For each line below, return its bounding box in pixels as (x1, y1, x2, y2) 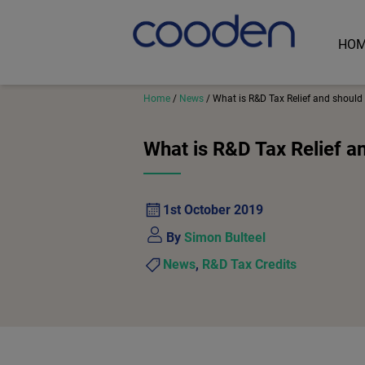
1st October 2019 (163, 202, 263, 218)
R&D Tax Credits (202, 257, 297, 272)
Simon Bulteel (184, 229, 266, 245)
